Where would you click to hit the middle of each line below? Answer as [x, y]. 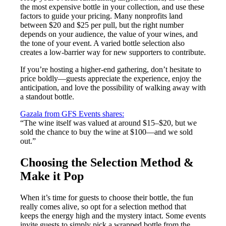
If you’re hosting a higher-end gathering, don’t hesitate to [111, 69]
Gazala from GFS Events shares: [72, 114]
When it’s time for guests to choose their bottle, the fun [107, 197]
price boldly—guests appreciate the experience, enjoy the [111, 78]
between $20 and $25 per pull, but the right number [102, 25]
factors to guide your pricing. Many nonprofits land [101, 16]
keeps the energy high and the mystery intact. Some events [113, 215]
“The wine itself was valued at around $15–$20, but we [108, 123]
